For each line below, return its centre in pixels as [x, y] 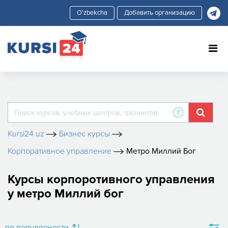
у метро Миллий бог [66, 194]
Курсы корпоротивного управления [111, 179]
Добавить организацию [160, 13]
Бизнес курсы [84, 134]
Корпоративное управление [60, 151]
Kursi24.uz [26, 134]
